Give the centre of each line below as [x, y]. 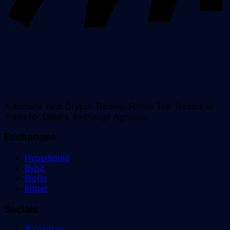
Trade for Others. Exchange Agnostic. [77, 116]
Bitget [36, 189]
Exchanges [30, 137]
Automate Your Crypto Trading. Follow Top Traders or [109, 106]
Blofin [36, 178]
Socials [21, 209]
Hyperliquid [47, 158]
